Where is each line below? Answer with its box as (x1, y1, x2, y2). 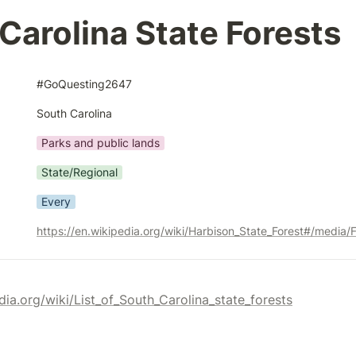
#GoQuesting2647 (37, 76, 132, 91)
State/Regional (41, 164, 118, 179)
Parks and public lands (41, 135, 160, 149)
